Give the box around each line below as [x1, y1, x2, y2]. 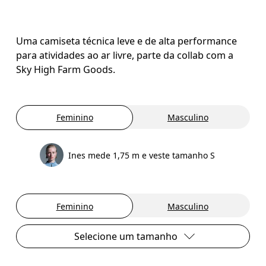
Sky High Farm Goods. [16, 62, 116, 76]
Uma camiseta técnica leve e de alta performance [16, 34, 237, 47]
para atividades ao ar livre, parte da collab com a [16, 48, 234, 62]
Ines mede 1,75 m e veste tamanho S [68, 149, 216, 161]
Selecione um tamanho [74, 230, 178, 243]
